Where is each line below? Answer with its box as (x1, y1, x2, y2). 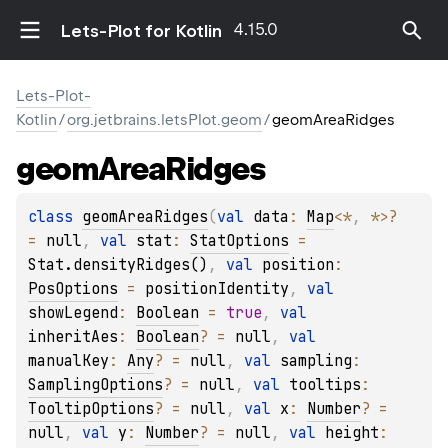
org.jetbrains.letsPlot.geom (67, 111, 262, 129)
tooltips (289, 375, 361, 396)
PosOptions (28, 279, 118, 300)
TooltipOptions (28, 399, 154, 420)
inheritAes (28, 327, 118, 348)
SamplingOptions (28, 375, 163, 396)
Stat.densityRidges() (28, 255, 208, 276)
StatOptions (190, 231, 289, 252)
